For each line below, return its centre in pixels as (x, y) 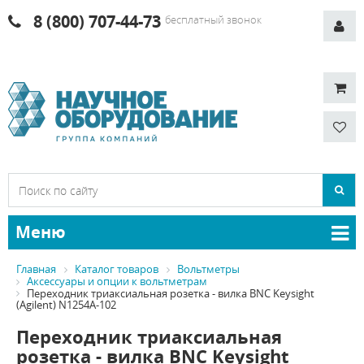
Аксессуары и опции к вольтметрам (117, 281)
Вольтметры (208, 269)
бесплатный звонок (213, 19)
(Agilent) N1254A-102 (66, 305)
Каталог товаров (117, 269)
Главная (36, 269)
